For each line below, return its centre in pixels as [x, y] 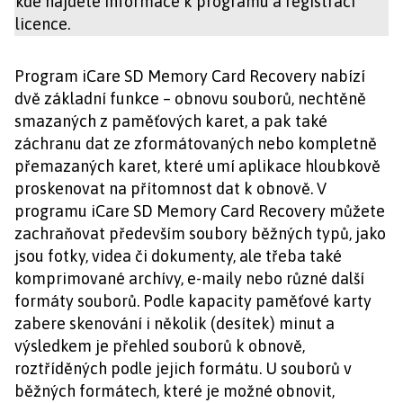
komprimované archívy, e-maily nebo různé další [189, 279]
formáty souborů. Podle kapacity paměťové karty [193, 301]
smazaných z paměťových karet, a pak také [171, 121]
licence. [43, 24]
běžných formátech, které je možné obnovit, [175, 391]
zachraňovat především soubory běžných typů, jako [200, 234]
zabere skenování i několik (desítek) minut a [175, 324]
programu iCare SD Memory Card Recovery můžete [200, 211]
